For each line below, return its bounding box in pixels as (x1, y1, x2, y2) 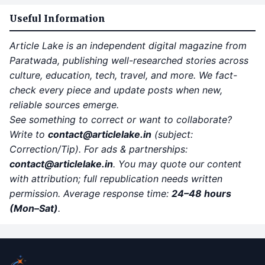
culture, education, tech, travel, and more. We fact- (9, 69, 237, 81)
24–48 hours (172, 187, 231, 199)
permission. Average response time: (9, 187, 172, 199)
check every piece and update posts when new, (9, 83, 222, 96)
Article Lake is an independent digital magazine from (9, 39, 247, 51)
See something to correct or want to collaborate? (9, 113, 232, 125)
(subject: (151, 128, 193, 140)
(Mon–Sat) (9, 202, 58, 214)
